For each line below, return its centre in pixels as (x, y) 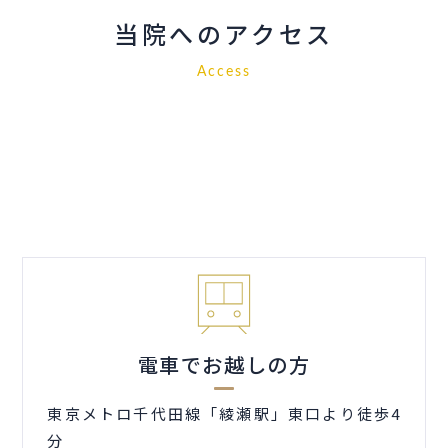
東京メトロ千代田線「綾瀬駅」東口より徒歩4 (224, 414)
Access (224, 72)
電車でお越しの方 (224, 365)
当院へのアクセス (224, 37)
